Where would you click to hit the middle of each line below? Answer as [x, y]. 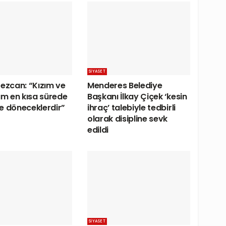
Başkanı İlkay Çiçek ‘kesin [137, 97]
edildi [98, 130]
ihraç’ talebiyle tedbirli [131, 108]
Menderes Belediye [125, 86]
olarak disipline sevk [127, 119]
